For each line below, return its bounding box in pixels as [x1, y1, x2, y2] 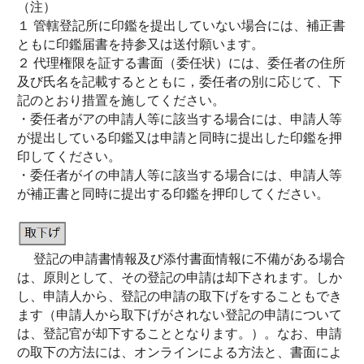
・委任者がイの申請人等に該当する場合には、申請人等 [17, 168, 342, 182]
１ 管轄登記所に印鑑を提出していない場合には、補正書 [17, 19, 345, 32]
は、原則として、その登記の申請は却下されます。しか [17, 271, 342, 284]
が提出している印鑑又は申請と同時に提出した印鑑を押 [17, 131, 342, 145]
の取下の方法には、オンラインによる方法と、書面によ [17, 345, 342, 359]
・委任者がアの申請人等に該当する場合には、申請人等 [17, 112, 342, 126]
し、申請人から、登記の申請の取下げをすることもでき [17, 289, 342, 303]
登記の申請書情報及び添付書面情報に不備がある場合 [17, 252, 345, 266]
